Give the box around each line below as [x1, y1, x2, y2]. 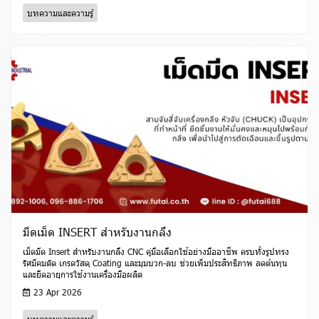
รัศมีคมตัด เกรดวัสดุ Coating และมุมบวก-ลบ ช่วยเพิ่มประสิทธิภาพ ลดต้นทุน [23, 257, 287, 269]
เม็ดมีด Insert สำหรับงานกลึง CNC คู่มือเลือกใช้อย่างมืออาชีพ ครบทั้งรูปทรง [23, 246, 289, 258]
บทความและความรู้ [27, 7, 93, 19]
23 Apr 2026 [31, 286, 82, 298]
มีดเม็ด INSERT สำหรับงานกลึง [23, 224, 172, 240]
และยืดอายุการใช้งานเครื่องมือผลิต [23, 268, 142, 281]
